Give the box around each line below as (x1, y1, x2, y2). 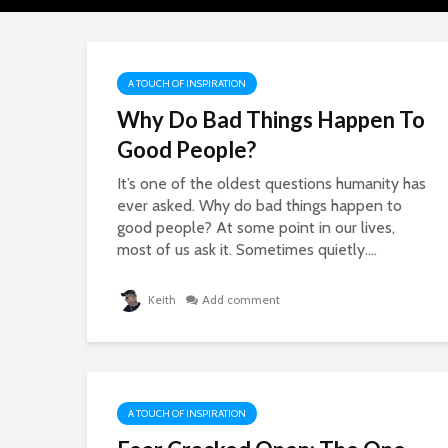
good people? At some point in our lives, (117, 218, 395, 237)
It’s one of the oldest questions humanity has (117, 174, 426, 193)
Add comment (202, 292, 280, 307)
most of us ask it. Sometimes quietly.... (117, 240, 377, 259)
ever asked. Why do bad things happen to (117, 196, 402, 215)
